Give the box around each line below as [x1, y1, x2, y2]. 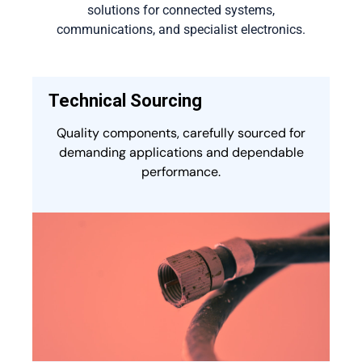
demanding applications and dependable [58, 144, 304, 161]
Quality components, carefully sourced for [57, 124, 305, 141]
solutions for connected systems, [87, 2, 275, 18]
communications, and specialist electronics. [57, 22, 305, 37]
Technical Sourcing [48, 90, 202, 111]
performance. [141, 163, 221, 180]
